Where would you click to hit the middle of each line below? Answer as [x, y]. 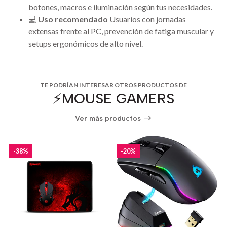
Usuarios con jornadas [147, 19]
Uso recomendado [73, 19]
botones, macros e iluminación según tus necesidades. [120, 7]
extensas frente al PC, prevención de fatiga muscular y [121, 31]
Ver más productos [109, 118]
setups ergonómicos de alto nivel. [86, 44]
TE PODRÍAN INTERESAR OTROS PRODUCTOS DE [113, 85]
